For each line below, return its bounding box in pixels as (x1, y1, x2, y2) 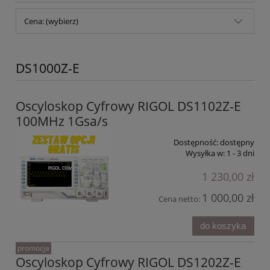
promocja (17, 243, 49, 254)
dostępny (220, 136, 254, 148)
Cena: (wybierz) (24, 15, 78, 27)
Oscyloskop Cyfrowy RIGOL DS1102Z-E (16, 97, 241, 115)
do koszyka (200, 221, 246, 231)
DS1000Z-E (16, 59, 80, 77)
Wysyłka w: (186, 147, 225, 159)
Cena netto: (159, 193, 202, 205)
